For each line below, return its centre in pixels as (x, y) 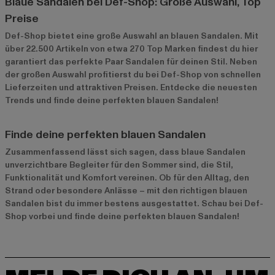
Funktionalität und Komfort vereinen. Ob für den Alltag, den (127, 178)
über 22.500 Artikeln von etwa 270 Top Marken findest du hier (131, 49)
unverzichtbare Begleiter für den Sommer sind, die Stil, (119, 165)
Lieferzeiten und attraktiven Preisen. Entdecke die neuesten (131, 88)
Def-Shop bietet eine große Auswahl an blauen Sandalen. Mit (132, 36)
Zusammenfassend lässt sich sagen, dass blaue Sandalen (125, 152)
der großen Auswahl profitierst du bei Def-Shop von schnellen (133, 75)
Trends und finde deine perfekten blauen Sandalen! (112, 101)
